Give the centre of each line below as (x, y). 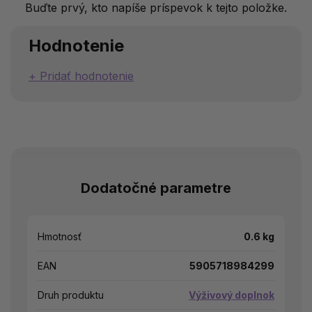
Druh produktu (71, 295)
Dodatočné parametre (156, 188)
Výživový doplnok (232, 295)
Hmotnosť (60, 237)
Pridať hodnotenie (87, 76)
